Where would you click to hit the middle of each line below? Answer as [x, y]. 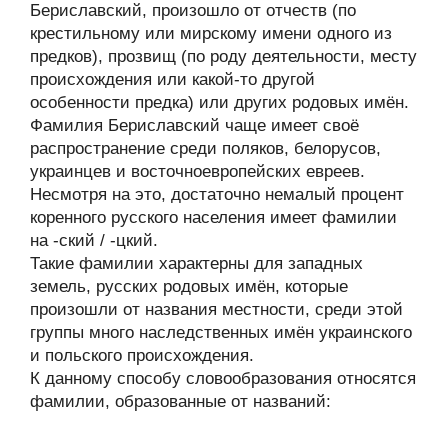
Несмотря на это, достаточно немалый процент [217, 194]
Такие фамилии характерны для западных [196, 263]
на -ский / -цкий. [94, 240]
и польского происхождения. [142, 355]
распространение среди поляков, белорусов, [205, 148]
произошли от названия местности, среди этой [216, 309]
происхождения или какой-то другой [172, 79]
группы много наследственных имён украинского [221, 332]
